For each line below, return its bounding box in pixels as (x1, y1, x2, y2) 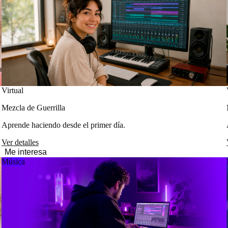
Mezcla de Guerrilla (1, 103, 65, 112)
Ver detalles (1, 138, 39, 147)
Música (1, 157, 25, 166)
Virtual (1, 86, 23, 95)
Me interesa (4, 148, 47, 156)
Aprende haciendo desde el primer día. (1, 121, 125, 129)
